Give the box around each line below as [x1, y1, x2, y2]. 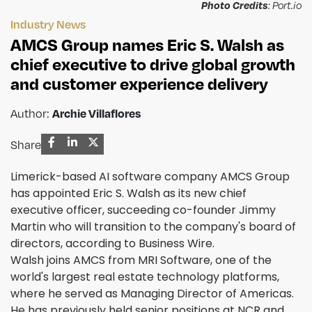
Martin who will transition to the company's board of [10, 219, 296, 235]
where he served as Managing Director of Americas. [10, 286, 294, 302]
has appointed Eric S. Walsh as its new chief [10, 185, 247, 202]
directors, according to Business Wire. [10, 235, 214, 252]
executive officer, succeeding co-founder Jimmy [10, 202, 276, 219]
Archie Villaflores [52, 106, 141, 121]
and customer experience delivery [10, 72, 268, 95]
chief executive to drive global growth [10, 53, 295, 75]
